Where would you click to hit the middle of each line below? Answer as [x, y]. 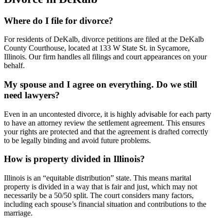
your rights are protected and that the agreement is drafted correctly [106, 131]
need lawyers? [32, 95]
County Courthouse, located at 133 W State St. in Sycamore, [97, 48]
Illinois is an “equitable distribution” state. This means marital [98, 178]
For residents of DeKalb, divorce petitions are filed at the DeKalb [104, 39]
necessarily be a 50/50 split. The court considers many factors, [99, 196]
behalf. [14, 66]
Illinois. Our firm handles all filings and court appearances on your [105, 57]
